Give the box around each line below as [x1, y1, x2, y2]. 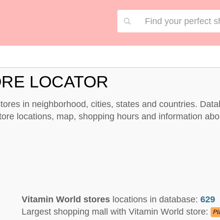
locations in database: [110, 194, 200, 204]
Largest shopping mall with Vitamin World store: [22, 206, 211, 217]
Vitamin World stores [22, 194, 110, 204]
